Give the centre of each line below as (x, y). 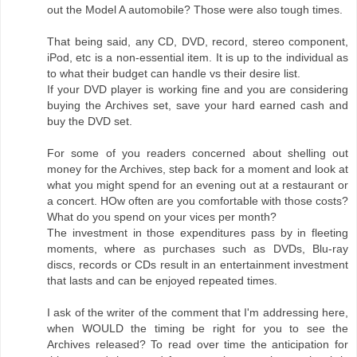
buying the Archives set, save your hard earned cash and (198, 106)
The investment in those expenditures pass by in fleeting (198, 233)
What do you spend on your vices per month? (162, 217)
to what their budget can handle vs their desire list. (174, 74)
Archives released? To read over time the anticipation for (198, 345)
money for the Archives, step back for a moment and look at (198, 169)
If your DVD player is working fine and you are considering (198, 90)
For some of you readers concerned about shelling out (198, 153)
